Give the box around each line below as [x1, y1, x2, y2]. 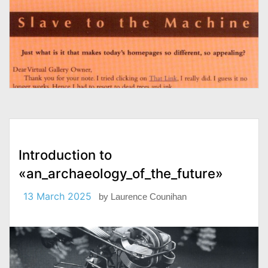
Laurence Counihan [111, 191, 187, 202]
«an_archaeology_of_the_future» [19, 165, 223, 181]
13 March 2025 [23, 190, 92, 202]
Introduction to [19, 146, 112, 163]
